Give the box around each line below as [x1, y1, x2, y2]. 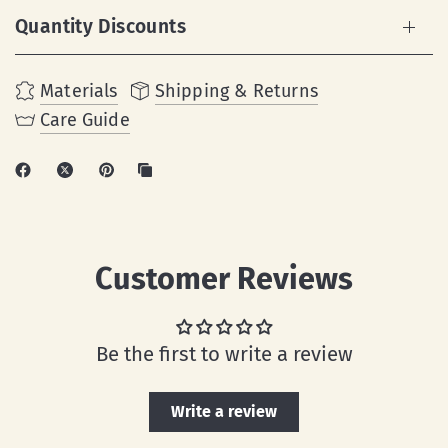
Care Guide [40, 109, 130, 132]
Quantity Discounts [15, 15, 186, 39]
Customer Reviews [95, 260, 353, 298]
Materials [40, 80, 118, 103]
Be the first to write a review [95, 342, 353, 367]
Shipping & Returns [154, 80, 318, 103]
